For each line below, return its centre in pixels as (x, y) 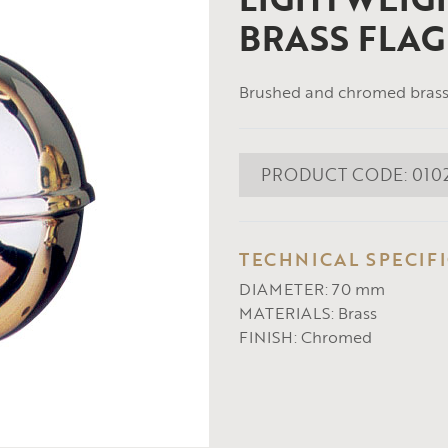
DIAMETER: (283, 289)
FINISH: (268, 337)
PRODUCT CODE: (336, 175)
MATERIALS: (286, 313)
